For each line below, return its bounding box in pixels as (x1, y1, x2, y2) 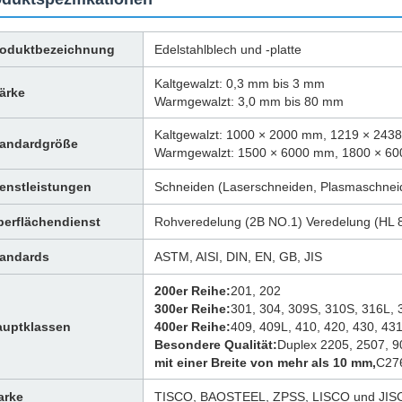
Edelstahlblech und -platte (154, 42, 301, 57)
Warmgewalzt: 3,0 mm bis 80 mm (154, 94, 344, 109)
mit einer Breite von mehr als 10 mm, (154, 355, 376, 370)
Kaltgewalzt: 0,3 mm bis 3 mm (154, 76, 325, 91)
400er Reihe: (154, 319, 231, 334)
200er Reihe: (154, 284, 231, 298)
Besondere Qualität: (154, 337, 277, 352)
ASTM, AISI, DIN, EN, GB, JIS (154, 249, 322, 264)
